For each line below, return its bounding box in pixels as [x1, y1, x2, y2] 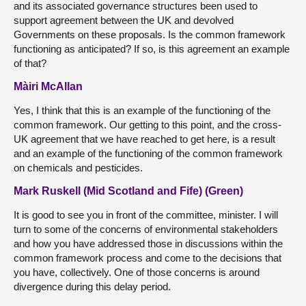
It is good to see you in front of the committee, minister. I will [14, 208, 278, 221]
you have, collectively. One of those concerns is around [14, 266, 260, 278]
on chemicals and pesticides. [14, 161, 143, 173]
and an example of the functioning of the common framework [14, 147, 283, 159]
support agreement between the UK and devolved [14, 14, 234, 26]
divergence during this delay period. [14, 280, 171, 292]
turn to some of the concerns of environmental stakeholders [14, 223, 278, 235]
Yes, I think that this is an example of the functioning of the [14, 104, 270, 116]
